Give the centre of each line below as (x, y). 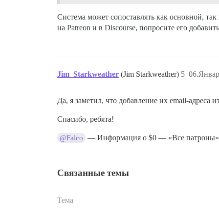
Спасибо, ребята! (86, 119)
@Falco (72, 138)
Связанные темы (93, 173)
